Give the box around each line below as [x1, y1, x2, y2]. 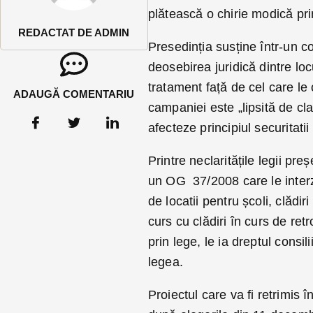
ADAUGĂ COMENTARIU [13, 88, 135, 101]
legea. [147, 255, 183, 270]
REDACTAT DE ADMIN [18, 27, 130, 39]
